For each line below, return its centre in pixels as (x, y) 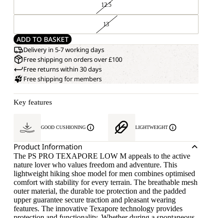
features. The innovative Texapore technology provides (98, 209)
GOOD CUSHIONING (63, 127)
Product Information (48, 146)
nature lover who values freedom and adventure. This (95, 165)
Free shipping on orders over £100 (73, 59)
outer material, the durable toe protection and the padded (100, 191)
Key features (33, 102)
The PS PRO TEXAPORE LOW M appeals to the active (102, 156)
